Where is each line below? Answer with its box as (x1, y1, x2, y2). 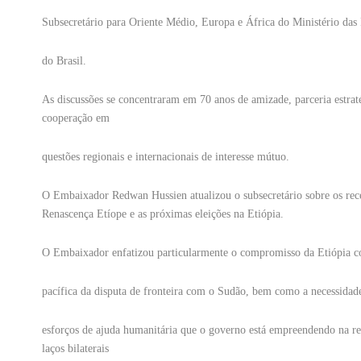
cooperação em (42, 112, 110, 125)
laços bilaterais (42, 342, 112, 355)
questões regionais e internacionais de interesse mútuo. (42, 151, 289, 164)
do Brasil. (42, 55, 86, 68)
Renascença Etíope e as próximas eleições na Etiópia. (42, 208, 284, 221)
